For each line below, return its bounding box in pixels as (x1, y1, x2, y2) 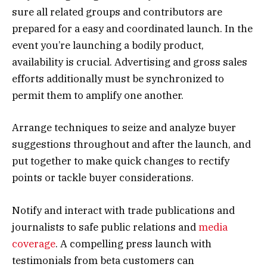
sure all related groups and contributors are (12, 5, 222, 19)
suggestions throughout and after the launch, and (12, 138, 251, 151)
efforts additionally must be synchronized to (12, 72, 224, 86)
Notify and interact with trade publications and (12, 203, 235, 217)
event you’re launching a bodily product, (12, 39, 204, 52)
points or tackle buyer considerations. (12, 171, 194, 185)
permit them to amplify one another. (12, 89, 184, 103)
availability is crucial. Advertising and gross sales (12, 55, 247, 69)
